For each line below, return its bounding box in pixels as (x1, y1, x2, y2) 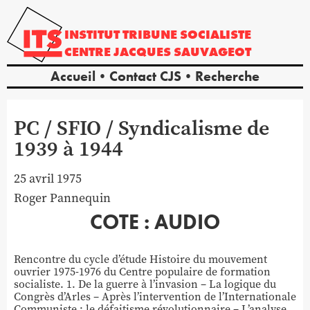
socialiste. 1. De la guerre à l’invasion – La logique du (14, 277, 276, 292)
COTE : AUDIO (90, 209, 220, 236)
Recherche (195, 67, 259, 86)
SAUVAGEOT (174, 43, 252, 60)
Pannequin (50, 190, 111, 207)
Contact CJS (109, 67, 181, 86)
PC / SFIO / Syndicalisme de (14, 114, 269, 143)
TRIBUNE (122, 26, 181, 43)
